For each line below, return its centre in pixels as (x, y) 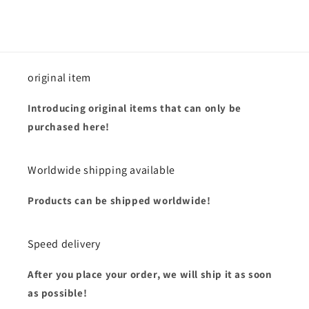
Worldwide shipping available (101, 170)
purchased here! (69, 127)
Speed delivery (64, 244)
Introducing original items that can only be (134, 108)
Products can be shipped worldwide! (119, 201)
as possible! (58, 293)
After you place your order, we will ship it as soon (150, 275)
